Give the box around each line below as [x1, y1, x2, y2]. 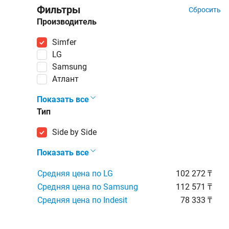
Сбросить [189, 6, 221, 14]
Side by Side [57, 127, 97, 137]
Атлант [57, 74, 79, 84]
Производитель [37, 17, 97, 27]
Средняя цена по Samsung [37, 182, 138, 192]
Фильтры [37, 4, 81, 16]
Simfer [57, 37, 76, 47]
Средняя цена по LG [37, 169, 113, 178]
